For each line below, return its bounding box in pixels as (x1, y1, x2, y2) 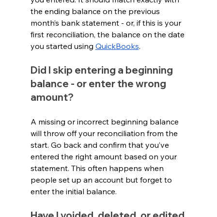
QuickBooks (95, 41, 139, 51)
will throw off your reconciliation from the (30, 128, 180, 138)
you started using (30, 41, 95, 51)
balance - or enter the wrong (30, 77, 168, 90)
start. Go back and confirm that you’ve (30, 139, 171, 150)
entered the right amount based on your (30, 151, 179, 161)
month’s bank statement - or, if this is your (30, 17, 183, 28)
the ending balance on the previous (30, 6, 162, 16)
